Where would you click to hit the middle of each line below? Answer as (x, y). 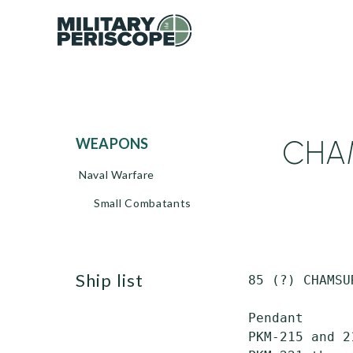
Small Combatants (143, 203)
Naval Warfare (117, 175)
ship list (115, 280)
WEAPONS (120, 143)
